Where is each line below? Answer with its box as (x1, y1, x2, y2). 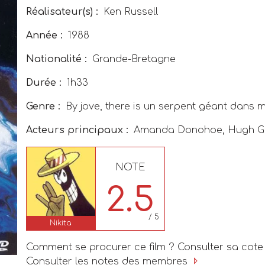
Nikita (50, 218, 72, 227)
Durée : (26, 77, 62, 88)
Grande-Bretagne (89, 54, 176, 64)
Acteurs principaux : (26, 125, 128, 135)
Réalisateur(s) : (26, 7, 98, 17)
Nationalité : (26, 54, 87, 64)
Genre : (26, 101, 60, 112)
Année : (26, 30, 63, 41)
